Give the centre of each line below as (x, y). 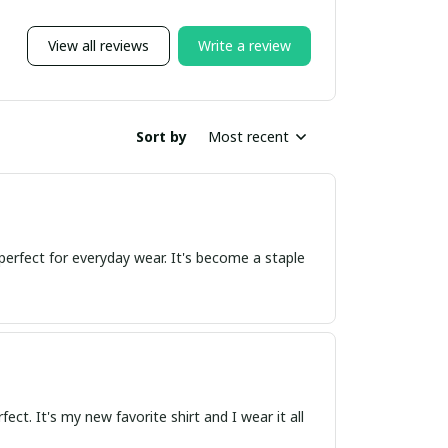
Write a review (244, 46)
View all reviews (98, 46)
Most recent (248, 137)
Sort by (161, 137)
